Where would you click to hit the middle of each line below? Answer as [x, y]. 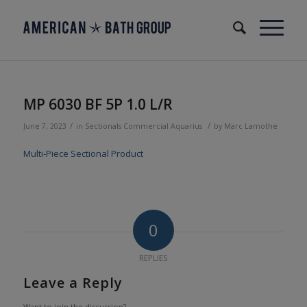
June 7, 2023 [45, 126]
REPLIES [153, 258]
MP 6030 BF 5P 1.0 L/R [98, 104]
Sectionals [103, 126]
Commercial [146, 126]
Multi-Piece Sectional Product [83, 154]
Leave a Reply [73, 283]
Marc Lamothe [250, 126]
